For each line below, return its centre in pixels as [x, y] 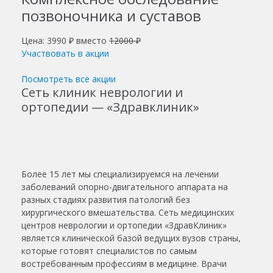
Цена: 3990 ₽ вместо [65, 40]
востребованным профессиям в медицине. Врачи [124, 263]
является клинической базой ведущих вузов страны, [131, 238]
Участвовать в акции [65, 53]
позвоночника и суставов [111, 15]
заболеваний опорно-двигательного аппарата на [125, 186]
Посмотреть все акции [69, 79]
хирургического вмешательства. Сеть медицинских [128, 212]
